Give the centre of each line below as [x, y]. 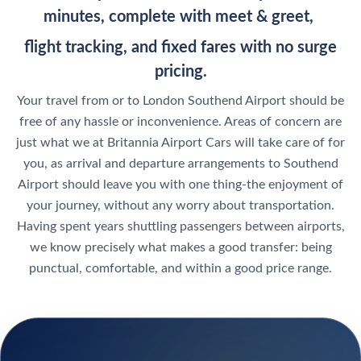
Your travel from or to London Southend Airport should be [180, 100]
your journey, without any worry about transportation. [180, 205]
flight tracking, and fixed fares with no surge [180, 47]
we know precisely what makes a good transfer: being [180, 247]
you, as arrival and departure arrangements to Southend [180, 163]
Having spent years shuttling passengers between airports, [180, 226]
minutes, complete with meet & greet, [180, 17]
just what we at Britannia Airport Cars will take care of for [180, 142]
